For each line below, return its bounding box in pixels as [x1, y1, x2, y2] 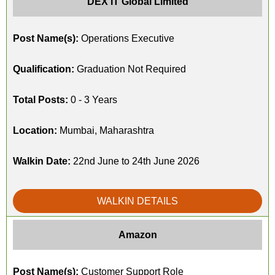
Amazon [118, 230, 157, 240]
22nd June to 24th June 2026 [71, 156, 199, 166]
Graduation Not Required [74, 64, 186, 74]
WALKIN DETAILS [97, 196, 178, 206]
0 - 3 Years [68, 95, 117, 105]
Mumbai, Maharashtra [57, 125, 154, 136]
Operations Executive [79, 33, 174, 44]
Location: [13, 125, 57, 136]
